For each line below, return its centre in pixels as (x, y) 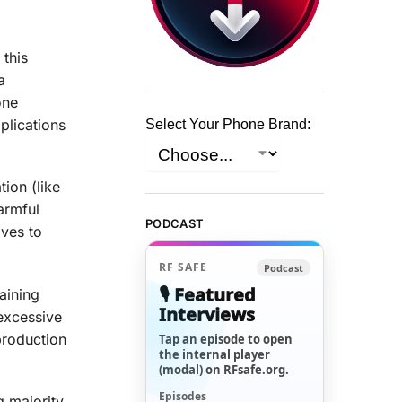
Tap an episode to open (226, 339)
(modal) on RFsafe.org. (224, 369)
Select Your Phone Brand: (228, 125)
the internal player (215, 354)
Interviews (207, 314)
